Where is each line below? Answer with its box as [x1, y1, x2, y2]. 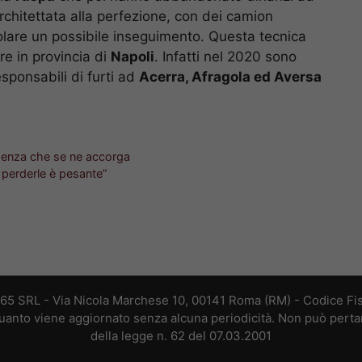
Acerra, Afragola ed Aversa [139, 68, 322, 85]
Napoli [111, 48, 154, 65]
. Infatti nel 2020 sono [154, 48, 297, 65]
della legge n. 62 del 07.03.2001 [90, 327, 271, 343]
